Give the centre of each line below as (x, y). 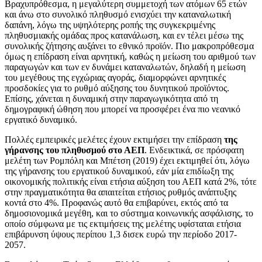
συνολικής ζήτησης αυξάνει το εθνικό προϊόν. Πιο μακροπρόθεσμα (129, 46)
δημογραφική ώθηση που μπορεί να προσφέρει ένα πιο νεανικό (123, 109)
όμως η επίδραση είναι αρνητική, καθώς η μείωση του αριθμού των (130, 56)
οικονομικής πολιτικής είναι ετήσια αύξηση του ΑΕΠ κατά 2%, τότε (131, 181)
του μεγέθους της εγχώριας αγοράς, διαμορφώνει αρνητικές (115, 77)
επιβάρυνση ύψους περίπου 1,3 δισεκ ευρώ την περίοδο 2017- (121, 234)
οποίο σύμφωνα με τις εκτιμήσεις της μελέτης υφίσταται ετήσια (123, 223)
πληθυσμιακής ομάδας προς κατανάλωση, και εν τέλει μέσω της (124, 35)
